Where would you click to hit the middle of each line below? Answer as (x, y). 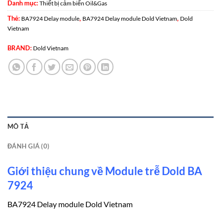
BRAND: (20, 48)
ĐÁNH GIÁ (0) (29, 146)
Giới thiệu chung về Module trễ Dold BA (105, 171)
